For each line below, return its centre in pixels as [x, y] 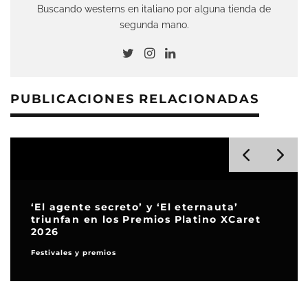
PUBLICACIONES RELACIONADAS [135, 99]
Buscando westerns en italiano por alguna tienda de [154, 8]
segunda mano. [154, 24]
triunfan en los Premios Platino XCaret [146, 219]
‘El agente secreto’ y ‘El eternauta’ [135, 207]
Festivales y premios [74, 252]
